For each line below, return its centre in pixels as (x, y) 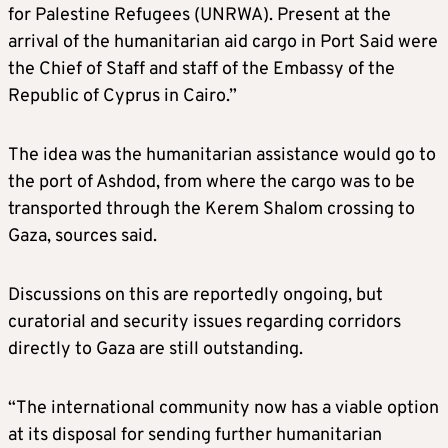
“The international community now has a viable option (223, 409)
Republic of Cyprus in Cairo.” (122, 97)
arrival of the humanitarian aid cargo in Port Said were (223, 43)
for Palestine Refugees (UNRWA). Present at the (199, 16)
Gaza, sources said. (82, 237)
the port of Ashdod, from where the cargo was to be (211, 183)
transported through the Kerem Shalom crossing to (211, 210)
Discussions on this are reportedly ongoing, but (195, 296)
